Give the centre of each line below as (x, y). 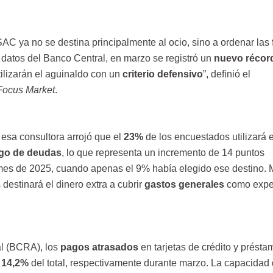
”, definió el (226, 74)
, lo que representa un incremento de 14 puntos (163, 152)
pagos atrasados (100, 247)
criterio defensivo (162, 74)
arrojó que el (95, 136)
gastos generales (184, 184)
